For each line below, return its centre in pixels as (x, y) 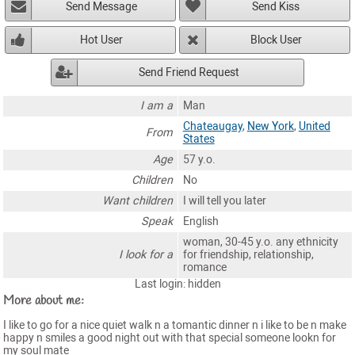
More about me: (44, 300)
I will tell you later (224, 200)
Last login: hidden (177, 284)
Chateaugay (212, 126)
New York (270, 126)
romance (204, 267)
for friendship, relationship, (248, 254)
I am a (157, 105)
